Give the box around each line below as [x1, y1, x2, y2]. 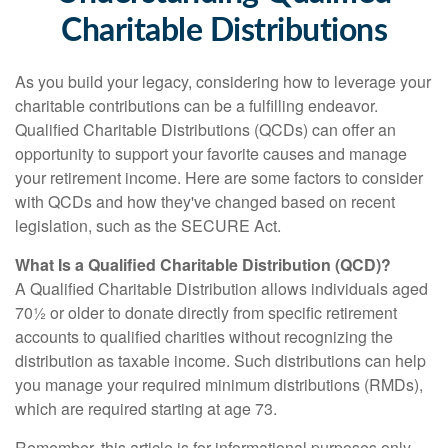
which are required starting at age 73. [15, 397, 285, 420]
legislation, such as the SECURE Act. [15, 214, 281, 237]
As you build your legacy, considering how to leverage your [15, 70, 431, 93]
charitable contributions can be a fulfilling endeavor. [15, 94, 378, 117]
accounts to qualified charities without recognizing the [15, 325, 393, 348]
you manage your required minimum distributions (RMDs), [15, 373, 423, 396]
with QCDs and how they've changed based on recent [15, 190, 395, 213]
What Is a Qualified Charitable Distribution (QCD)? [15, 253, 391, 276]
